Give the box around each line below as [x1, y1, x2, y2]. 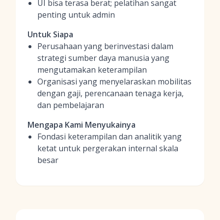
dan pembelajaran [37, 100, 104, 110]
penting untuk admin [37, 9, 115, 20]
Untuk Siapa [27, 29, 73, 40]
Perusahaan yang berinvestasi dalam [37, 41, 173, 52]
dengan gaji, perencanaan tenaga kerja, [37, 88, 184, 99]
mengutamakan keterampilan [37, 64, 147, 75]
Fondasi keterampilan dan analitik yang [37, 131, 182, 142]
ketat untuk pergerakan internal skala [37, 143, 178, 154]
